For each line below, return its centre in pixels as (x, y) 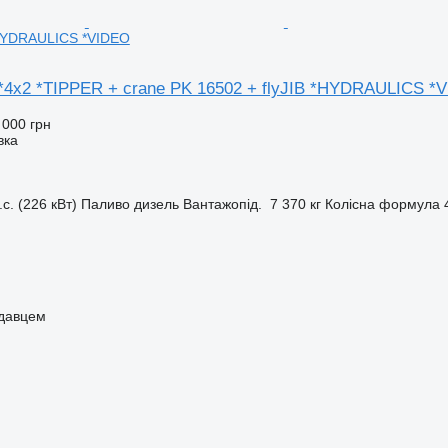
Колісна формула (382, 203)
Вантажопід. (222, 203)
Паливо (105, 203)
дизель (156, 203)
